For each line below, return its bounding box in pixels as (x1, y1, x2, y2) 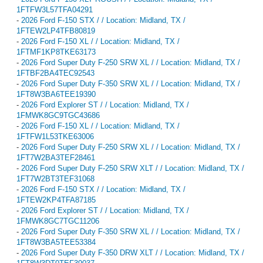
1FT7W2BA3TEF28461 (16, 153, 95, 162)
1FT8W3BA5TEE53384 (16, 237, 96, 247)
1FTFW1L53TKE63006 (16, 131, 94, 141)
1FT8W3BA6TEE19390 (16, 89, 96, 99)
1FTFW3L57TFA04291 (16, 5, 93, 14)
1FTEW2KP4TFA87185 (16, 195, 96, 204)
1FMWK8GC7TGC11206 (16, 216, 99, 225)
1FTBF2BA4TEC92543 (16, 68, 95, 77)
